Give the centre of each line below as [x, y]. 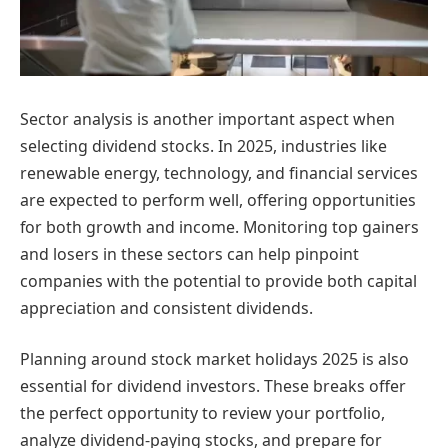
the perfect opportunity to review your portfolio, [202, 413]
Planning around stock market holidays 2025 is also [214, 359]
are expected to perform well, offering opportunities [218, 199]
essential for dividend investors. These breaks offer [213, 386]
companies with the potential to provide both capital [218, 280]
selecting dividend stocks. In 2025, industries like [203, 145]
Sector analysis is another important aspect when [207, 118]
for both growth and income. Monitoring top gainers [219, 226]
